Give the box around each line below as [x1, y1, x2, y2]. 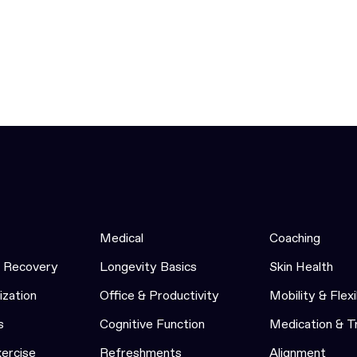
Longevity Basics [100, 257, 197, 275]
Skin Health [269, 257, 333, 275]
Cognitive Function [100, 315, 205, 332]
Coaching [269, 229, 320, 246]
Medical [100, 229, 143, 246]
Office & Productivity [100, 286, 219, 304]
